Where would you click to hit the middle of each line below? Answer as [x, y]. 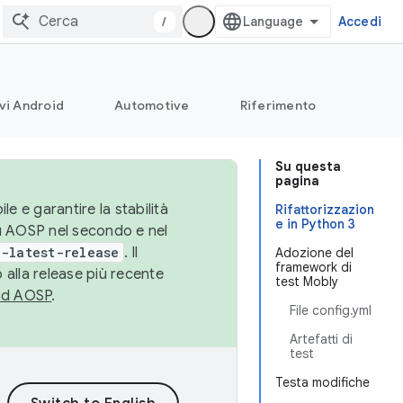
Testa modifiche [322, 382]
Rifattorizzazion [325, 210]
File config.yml [331, 310]
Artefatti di [321, 339]
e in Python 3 [315, 224]
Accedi [359, 22]
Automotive [152, 105]
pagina [297, 181]
